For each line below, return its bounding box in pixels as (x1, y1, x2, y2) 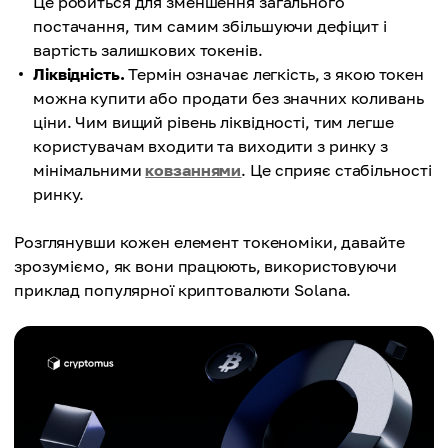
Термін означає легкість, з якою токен (124, 64, 425, 84)
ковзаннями (145, 160, 242, 180)
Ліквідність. (33, 64, 125, 84)
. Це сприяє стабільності (241, 160, 432, 180)
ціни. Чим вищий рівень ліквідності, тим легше (33, 112, 394, 132)
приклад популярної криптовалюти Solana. (14, 280, 352, 300)
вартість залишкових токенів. (33, 40, 263, 60)
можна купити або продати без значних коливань (33, 88, 424, 108)
